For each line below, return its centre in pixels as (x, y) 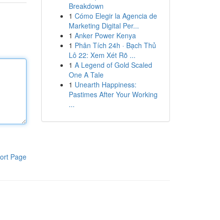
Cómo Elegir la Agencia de (116, 16)
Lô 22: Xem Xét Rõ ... (102, 55)
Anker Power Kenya (105, 35)
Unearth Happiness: (105, 84)
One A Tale (86, 75)
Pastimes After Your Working (113, 94)
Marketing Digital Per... (104, 26)
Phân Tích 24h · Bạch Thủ (115, 45)
